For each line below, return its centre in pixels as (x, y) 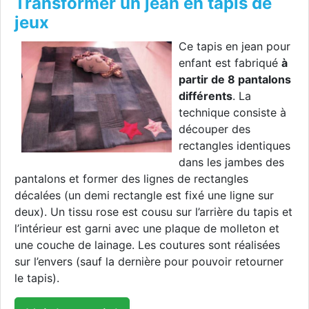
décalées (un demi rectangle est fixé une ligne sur (144, 196)
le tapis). (37, 278)
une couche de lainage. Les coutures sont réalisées (147, 245)
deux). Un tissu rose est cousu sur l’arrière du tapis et (153, 212)
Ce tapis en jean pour (235, 47)
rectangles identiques (235, 146)
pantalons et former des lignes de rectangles (131, 179)
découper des (215, 129)
